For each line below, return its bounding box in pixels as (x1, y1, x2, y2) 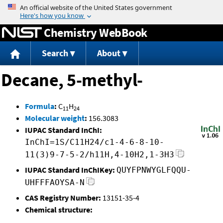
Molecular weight (25, 113, 85, 123)
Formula (25, 101, 54, 111)
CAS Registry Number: (25, 193, 101, 203)
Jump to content (84, 2, 139, 12)
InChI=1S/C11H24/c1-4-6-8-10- (25, 137, 164, 147)
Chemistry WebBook (44, 24, 147, 40)
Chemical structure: (25, 205, 93, 215)
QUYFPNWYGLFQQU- (116, 165, 191, 175)
